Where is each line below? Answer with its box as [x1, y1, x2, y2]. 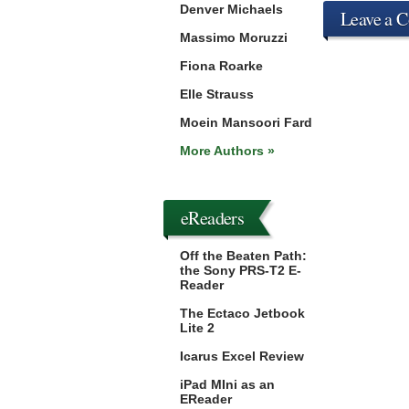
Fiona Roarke [180, 58, 263, 73]
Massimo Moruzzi [180, 30, 288, 45]
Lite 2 [180, 320, 215, 335]
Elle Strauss [180, 87, 254, 101]
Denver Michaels [180, 2, 283, 16]
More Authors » [180, 143, 275, 158]
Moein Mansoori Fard [180, 115, 312, 130]
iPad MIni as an [180, 377, 275, 392]
